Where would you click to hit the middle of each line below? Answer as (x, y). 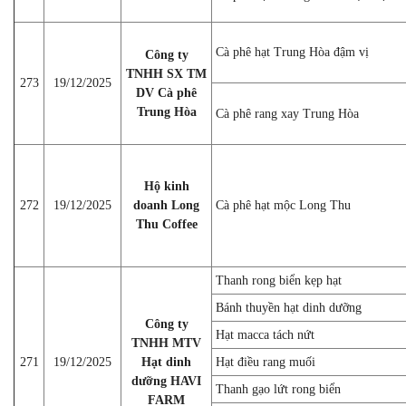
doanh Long (166, 205)
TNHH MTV (166, 343)
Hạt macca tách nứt (265, 334)
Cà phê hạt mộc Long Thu (283, 205)
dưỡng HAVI (166, 381)
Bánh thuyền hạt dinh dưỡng (289, 307)
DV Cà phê (166, 92)
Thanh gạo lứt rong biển (278, 389)
